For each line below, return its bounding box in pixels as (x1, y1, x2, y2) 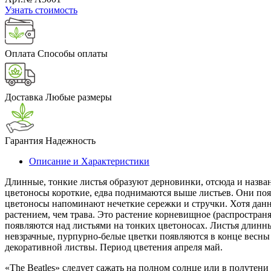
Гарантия (5, 135, 43, 146)
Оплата (5, 48, 35, 59)
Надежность (43, 135, 96, 146)
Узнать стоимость (5, 4, 77, 15)
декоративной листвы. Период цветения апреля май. (5, 241, 223, 252)
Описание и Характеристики (29, 155, 149, 166)
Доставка (5, 91, 43, 102)
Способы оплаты (35, 48, 108, 59)
